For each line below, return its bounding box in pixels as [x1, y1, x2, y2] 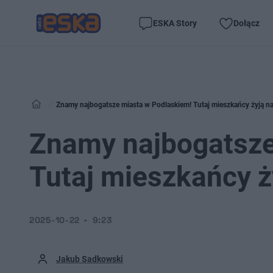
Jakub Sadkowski [56, 254, 123, 264]
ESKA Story [153, 18, 197, 28]
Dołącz [233, 18, 260, 28]
